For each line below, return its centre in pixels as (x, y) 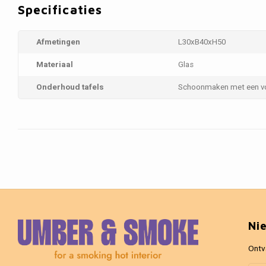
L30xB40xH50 (202, 42)
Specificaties (60, 9)
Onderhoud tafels (70, 87)
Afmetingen (58, 42)
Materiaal (55, 65)
